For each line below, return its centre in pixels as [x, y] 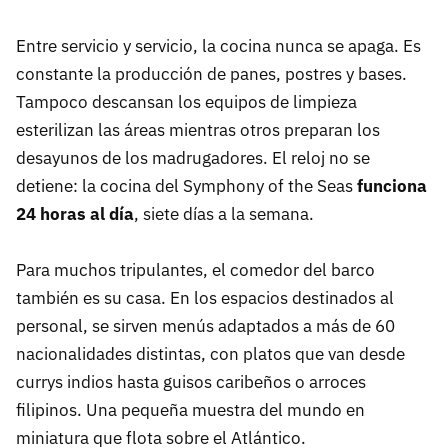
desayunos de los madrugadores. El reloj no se [193, 158]
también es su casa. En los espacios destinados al [205, 298]
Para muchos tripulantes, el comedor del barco [195, 270]
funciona [392, 186]
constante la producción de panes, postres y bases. [211, 74]
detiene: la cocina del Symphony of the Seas [186, 186]
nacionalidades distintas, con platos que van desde [210, 354]
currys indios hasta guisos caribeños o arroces [191, 382]
